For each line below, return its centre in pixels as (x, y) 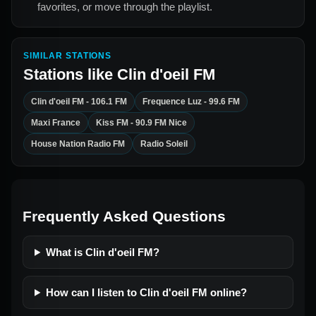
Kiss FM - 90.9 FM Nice (141, 122)
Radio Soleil (164, 144)
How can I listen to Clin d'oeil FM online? (146, 292)
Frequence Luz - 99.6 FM (191, 101)
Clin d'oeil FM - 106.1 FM (79, 101)
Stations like (70, 74)
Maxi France (56, 122)
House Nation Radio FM (78, 144)
